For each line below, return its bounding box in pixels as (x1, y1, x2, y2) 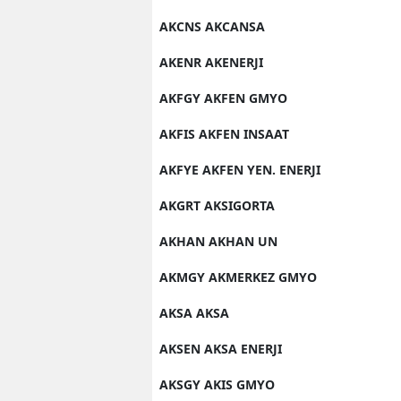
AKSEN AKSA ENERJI (159, 339, 282, 357)
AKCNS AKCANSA (159, 17, 265, 35)
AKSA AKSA (159, 303, 229, 321)
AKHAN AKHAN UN (159, 232, 277, 250)
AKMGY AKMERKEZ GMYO (159, 268, 317, 286)
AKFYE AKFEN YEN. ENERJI (159, 160, 320, 178)
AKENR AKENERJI (159, 53, 263, 71)
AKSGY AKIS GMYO (159, 375, 275, 393)
